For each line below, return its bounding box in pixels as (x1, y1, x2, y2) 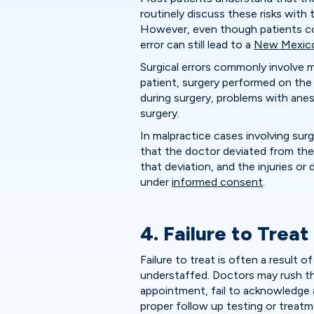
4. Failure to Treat (140, 221, 309, 245)
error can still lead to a (140, 38, 254, 51)
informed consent (172, 175, 263, 189)
